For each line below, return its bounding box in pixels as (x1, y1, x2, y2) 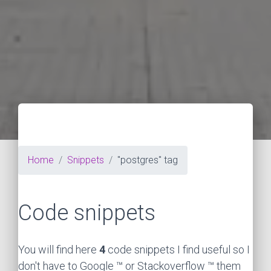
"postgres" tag (117, 154, 178, 166)
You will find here (18, 243, 99, 256)
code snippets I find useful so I (105, 243, 250, 256)
